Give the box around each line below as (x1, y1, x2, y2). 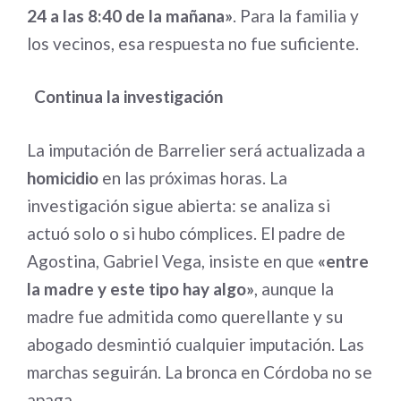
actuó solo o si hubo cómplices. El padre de (27, 222, 346, 243)
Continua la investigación (27, 86, 223, 107)
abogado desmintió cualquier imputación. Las (27, 333, 364, 354)
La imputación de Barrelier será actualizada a (27, 139, 365, 160)
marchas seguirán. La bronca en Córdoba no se (27, 361, 372, 382)
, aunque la (254, 277, 334, 299)
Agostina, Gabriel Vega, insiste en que (27, 250, 318, 271)
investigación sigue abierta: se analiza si (27, 194, 330, 216)
